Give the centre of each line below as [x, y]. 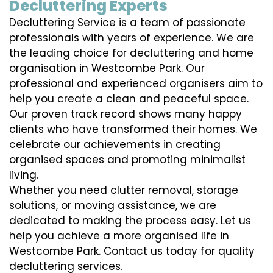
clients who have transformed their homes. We [133, 129]
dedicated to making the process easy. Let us [130, 221]
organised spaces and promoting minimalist [127, 160]
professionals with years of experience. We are [132, 38]
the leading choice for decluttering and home [131, 53]
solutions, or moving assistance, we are [113, 206]
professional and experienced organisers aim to [136, 84]
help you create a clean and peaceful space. [129, 99]
